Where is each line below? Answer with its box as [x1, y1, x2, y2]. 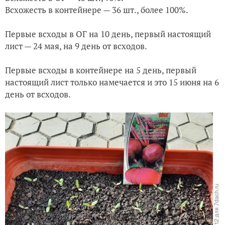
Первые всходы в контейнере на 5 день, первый [5, 64, 196, 76]
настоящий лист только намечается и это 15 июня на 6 [5, 76, 219, 88]
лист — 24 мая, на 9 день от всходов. [5, 40, 147, 52]
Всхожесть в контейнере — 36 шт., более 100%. [5, 4, 190, 16]
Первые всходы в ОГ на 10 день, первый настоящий [5, 28, 211, 40]
